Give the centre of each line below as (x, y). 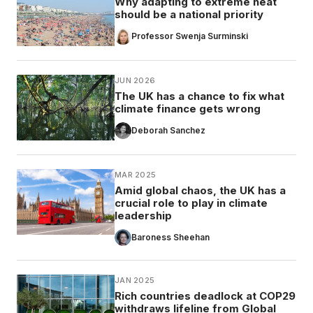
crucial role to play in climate (191, 203)
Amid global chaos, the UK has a (200, 191)
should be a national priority (189, 15)
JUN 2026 (135, 81)
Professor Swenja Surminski (190, 36)
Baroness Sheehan (170, 238)
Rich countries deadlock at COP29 (205, 296)
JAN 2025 (135, 281)
